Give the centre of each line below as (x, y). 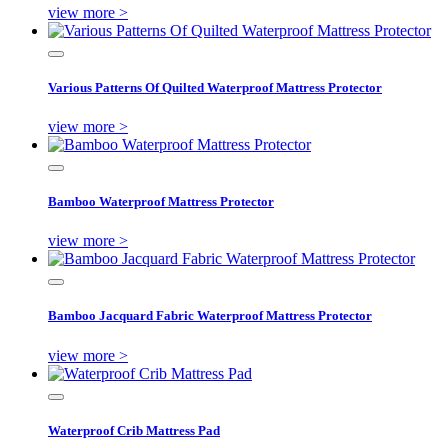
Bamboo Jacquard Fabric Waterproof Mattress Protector (210, 316)
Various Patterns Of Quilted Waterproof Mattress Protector (215, 87)
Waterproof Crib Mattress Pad (134, 430)
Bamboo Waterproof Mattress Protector (161, 202)
